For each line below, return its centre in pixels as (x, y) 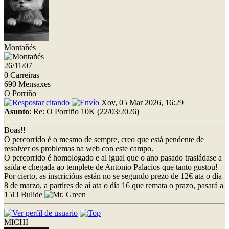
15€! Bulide (24, 194)
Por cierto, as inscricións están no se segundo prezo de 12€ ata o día (113, 176)
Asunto (17, 111)
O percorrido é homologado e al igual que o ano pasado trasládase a (113, 157)
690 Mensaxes (27, 84)
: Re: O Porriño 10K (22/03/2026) (84, 111)
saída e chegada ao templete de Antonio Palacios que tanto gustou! (111, 167)
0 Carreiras (22, 75)
